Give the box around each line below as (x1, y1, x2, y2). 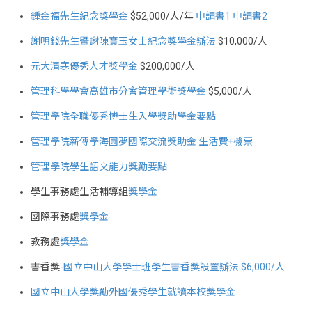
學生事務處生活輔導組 (31, 185, 128, 197)
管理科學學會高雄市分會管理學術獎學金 (31, 85, 206, 97)
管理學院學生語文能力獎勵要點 (31, 160, 167, 172)
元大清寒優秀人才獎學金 (31, 60, 138, 72)
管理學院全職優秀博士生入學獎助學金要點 (31, 110, 216, 122)
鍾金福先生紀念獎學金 (31, 10, 128, 22)
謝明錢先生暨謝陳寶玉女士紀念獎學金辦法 (31, 35, 216, 47)
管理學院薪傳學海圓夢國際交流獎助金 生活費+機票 (31, 135, 253, 147)
